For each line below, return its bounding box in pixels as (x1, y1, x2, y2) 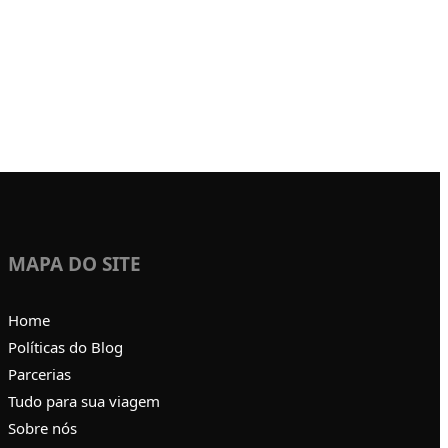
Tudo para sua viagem (8, 390, 161, 411)
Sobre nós (8, 417, 78, 438)
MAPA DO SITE (8, 250, 142, 277)
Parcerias (8, 363, 72, 384)
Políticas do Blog (8, 336, 124, 357)
